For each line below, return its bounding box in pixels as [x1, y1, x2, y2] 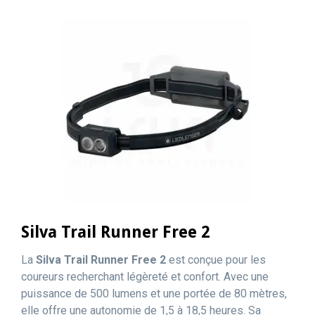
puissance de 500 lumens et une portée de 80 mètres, [21, 287, 287, 300]
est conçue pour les [166, 253, 266, 266]
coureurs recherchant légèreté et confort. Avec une [21, 270, 269, 283]
